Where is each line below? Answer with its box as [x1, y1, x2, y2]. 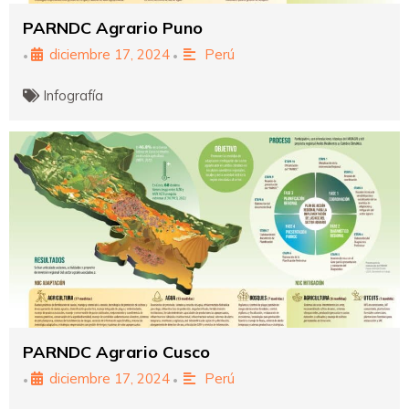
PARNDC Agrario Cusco [23, 341, 210, 362]
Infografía [44, 86, 104, 104]
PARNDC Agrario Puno [23, 16, 203, 38]
